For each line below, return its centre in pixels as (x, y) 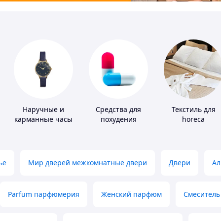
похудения (118, 119)
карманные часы (43, 119)
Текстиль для (193, 110)
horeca (193, 119)
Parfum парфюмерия (44, 194)
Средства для (118, 110)
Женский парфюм (131, 194)
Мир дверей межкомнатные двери (88, 163)
